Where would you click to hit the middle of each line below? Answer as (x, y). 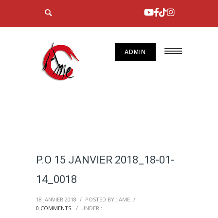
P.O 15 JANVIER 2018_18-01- (105, 160)
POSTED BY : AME (108, 199)
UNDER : (92, 208)
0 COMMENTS (54, 208)
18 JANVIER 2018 (56, 199)
